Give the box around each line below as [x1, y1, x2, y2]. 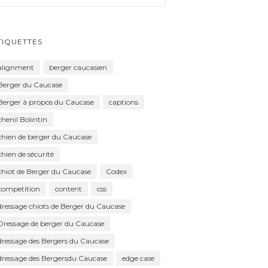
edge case [121, 253, 154, 263]
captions [108, 97, 138, 106]
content [54, 184, 82, 193]
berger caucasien [48, 62, 107, 72]
